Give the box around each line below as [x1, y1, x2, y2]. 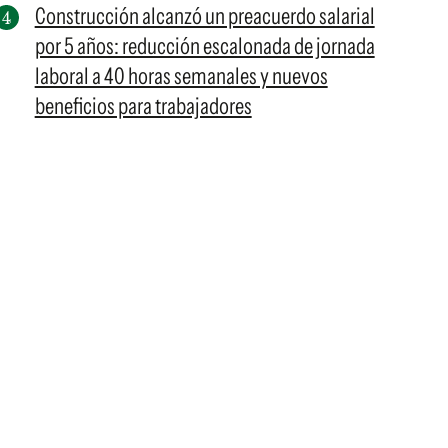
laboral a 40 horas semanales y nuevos [34, 62, 328, 90]
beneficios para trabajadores [34, 92, 252, 120]
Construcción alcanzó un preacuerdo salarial [34, 2, 375, 30]
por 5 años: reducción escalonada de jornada [34, 32, 375, 60]
